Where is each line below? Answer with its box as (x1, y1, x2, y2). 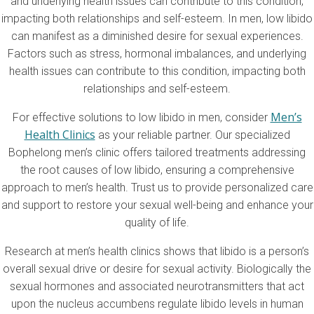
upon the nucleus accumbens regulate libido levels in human (11, 297, 303, 311)
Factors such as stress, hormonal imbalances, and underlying (8, 47, 306, 61)
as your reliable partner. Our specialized (97, 128, 290, 142)
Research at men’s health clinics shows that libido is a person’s (5, 245, 309, 259)
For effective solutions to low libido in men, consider (12, 111, 271, 125)
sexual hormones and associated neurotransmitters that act (10, 280, 304, 294)
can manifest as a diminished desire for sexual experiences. (11, 29, 303, 43)
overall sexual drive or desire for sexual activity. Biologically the (3, 262, 311, 276)
